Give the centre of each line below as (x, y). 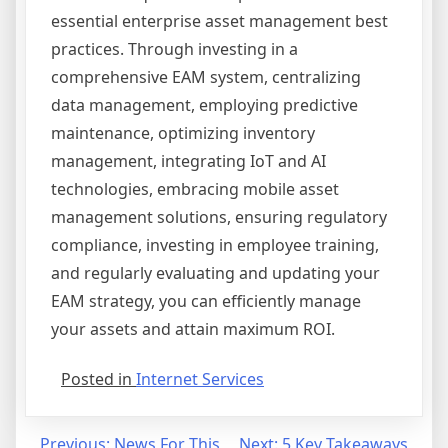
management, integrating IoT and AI (188, 161)
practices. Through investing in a (174, 49)
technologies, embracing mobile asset (195, 189)
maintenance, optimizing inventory (183, 133)
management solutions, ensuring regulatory (219, 217)
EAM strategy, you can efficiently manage (206, 301)
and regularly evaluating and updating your (215, 273)
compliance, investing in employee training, (215, 245)
